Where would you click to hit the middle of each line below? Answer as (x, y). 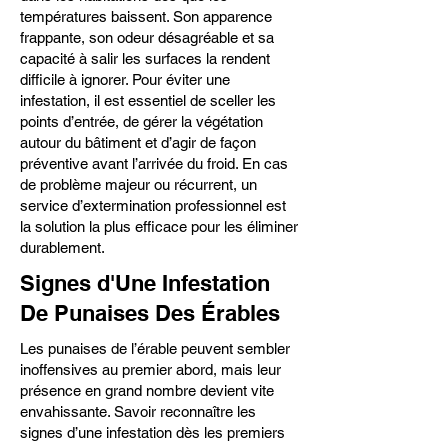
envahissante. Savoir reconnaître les (138, 411)
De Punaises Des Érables (150, 313)
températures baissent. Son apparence (146, 16)
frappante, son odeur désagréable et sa (147, 37)
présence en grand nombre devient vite (147, 390)
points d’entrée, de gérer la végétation (141, 121)
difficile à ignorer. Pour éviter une (125, 79)
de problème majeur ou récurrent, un (138, 184)
